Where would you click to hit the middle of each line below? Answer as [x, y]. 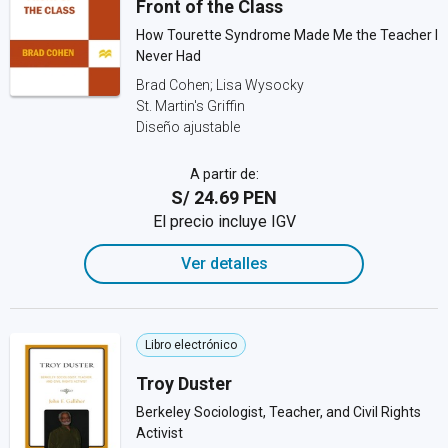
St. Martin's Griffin [190, 106]
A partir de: [224, 174]
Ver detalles [224, 263]
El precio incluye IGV [224, 221]
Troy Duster [184, 383]
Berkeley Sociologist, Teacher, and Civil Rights [278, 412]
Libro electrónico [191, 345]
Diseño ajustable [188, 127]
